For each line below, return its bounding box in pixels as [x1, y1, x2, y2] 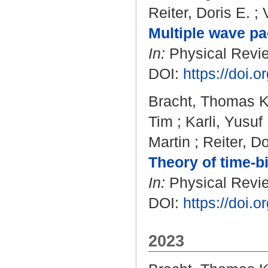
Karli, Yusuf [185, 113, 263, 130]
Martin [148, 133, 190, 150]
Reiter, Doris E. [148, 4, 250, 21]
